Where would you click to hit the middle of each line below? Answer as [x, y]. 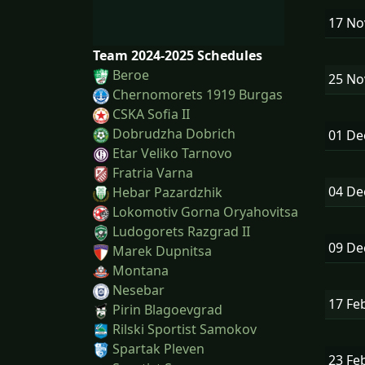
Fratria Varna [153, 173]
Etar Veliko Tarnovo [172, 154]
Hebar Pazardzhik [167, 193]
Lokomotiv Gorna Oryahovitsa [205, 212]
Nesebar [139, 290]
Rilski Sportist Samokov [185, 330]
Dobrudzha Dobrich [174, 134]
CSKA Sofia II [151, 114]
